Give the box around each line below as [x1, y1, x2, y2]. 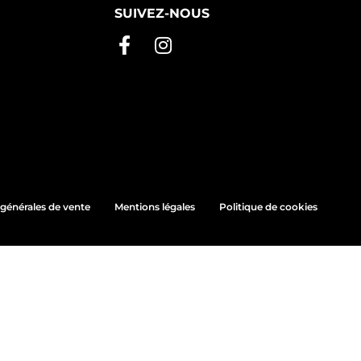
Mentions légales [114, 201, 195, 214]
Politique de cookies [219, 201, 317, 214]
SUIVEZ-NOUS [114, 6, 210, 22]
